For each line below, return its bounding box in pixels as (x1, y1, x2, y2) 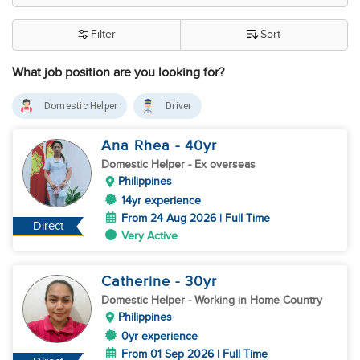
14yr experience (121, 194, 201, 207)
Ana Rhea (101, 137, 175, 154)
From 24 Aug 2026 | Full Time (121, 211, 270, 225)
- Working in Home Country (188, 293, 322, 307)
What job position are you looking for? (12, 65, 224, 80)
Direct (33, 219, 64, 233)
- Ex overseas (188, 157, 256, 171)
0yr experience (121, 329, 198, 343)
